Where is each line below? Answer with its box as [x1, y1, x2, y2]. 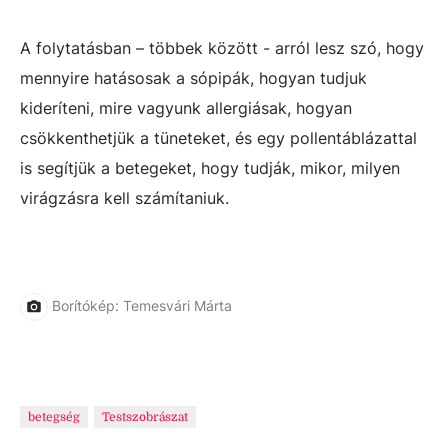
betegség [28, 410, 80, 424]
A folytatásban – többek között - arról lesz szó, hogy [20, 38, 424, 58]
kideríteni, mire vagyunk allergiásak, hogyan [20, 98, 352, 118]
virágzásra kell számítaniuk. [20, 188, 229, 208]
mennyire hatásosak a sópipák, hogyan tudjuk [20, 68, 367, 88]
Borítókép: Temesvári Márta [52, 296, 232, 314]
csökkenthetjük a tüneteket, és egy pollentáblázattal [20, 128, 417, 148]
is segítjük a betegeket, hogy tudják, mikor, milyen [20, 158, 400, 178]
